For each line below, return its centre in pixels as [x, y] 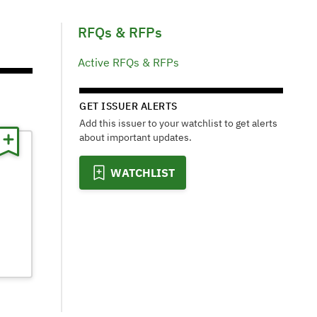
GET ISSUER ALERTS [128, 106]
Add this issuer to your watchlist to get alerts [178, 123]
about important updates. [136, 137]
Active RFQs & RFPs [128, 62]
